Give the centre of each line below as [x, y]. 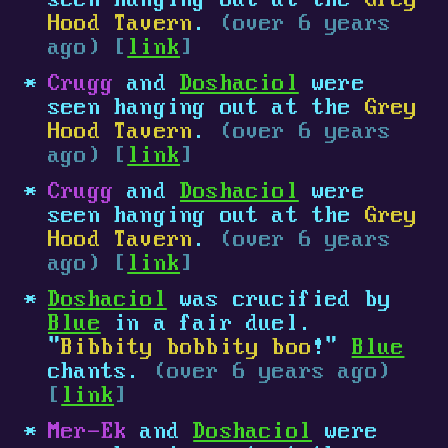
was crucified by [279, 300]
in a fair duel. [206, 324]
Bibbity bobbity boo [187, 348]
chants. [101, 372]
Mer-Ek [88, 432]
